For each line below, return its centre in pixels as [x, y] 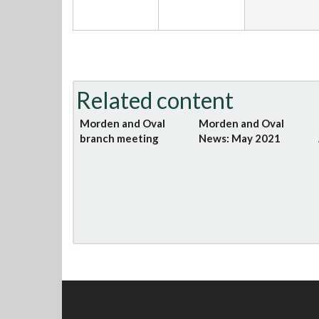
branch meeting [119, 138]
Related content [155, 100]
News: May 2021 [240, 138]
